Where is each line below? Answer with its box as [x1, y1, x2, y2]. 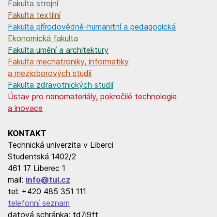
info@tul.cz [26, 175, 70, 185]
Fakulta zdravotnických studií [8, 80, 113, 90]
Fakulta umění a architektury [8, 45, 108, 55]
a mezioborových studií [8, 68, 92, 78]
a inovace [8, 103, 43, 113]
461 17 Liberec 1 [8, 163, 65, 173]
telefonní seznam [8, 198, 70, 208]
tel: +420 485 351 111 [8, 186, 86, 197]
